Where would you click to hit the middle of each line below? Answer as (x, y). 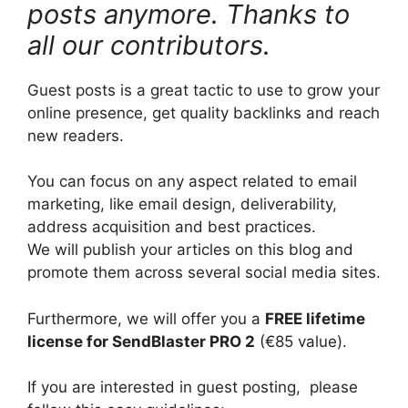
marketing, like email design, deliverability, (182, 204)
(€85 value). (301, 341)
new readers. (76, 135)
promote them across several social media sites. (204, 272)
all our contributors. (149, 45)
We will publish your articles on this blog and (190, 250)
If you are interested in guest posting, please (193, 387)
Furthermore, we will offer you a (146, 318)
